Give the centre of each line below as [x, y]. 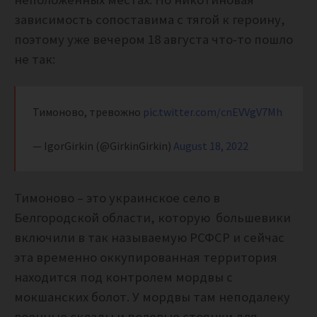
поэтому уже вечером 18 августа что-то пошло [154, 40]
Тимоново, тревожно [88, 112]
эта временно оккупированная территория [146, 258]
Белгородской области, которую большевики [154, 218]
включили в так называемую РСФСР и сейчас [149, 238]
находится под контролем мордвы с [123, 277]
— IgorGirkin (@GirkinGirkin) [103, 146]
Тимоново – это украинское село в [117, 198]
